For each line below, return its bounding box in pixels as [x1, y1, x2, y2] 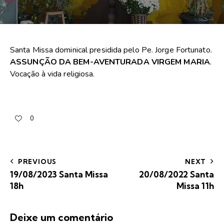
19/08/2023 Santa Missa [10, 168, 108, 179]
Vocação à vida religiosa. [10, 68, 95, 80]
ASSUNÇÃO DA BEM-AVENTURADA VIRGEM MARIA [10, 56, 210, 68]
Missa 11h [176, 180, 214, 191]
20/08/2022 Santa [139, 168, 214, 179]
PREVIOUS [17, 157, 57, 165]
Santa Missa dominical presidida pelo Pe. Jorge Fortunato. [10, 44, 212, 56]
